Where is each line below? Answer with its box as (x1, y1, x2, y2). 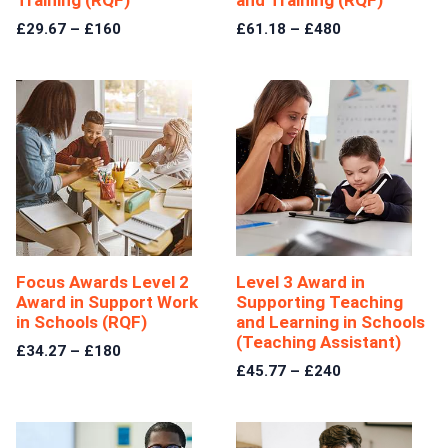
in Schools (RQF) (16, 312, 147, 333)
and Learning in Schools (236, 312, 425, 333)
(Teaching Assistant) (236, 332, 401, 353)
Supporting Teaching (236, 292, 403, 313)
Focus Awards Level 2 (16, 272, 189, 293)
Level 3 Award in (236, 272, 365, 293)
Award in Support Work (16, 292, 198, 313)
